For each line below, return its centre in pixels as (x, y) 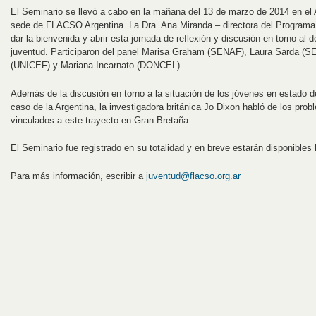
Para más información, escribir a (78, 176)
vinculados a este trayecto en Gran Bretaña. (101, 120)
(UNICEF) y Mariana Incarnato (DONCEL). (97, 65)
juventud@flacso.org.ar (193, 176)
